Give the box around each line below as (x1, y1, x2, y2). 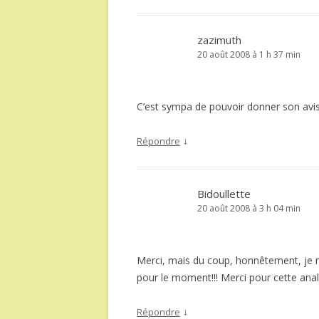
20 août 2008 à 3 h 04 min (197, 202, 300, 214)
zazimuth (197, 33, 241, 47)
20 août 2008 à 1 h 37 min (197, 48, 300, 61)
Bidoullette (197, 187, 251, 201)
